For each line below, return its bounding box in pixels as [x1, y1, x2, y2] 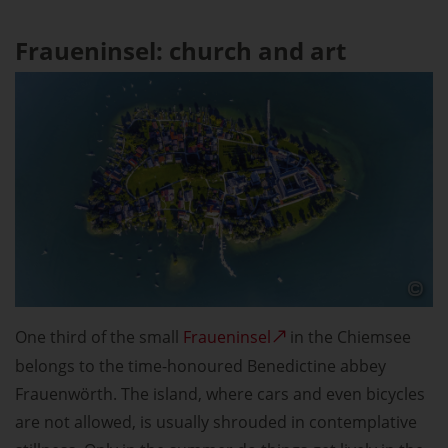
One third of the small [15, 326, 183, 349]
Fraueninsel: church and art [15, 34, 346, 68]
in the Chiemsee [286, 326, 411, 349]
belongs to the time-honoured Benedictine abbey [15, 355, 386, 378]
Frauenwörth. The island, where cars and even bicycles [15, 383, 425, 406]
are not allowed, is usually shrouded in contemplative [15, 411, 417, 434]
